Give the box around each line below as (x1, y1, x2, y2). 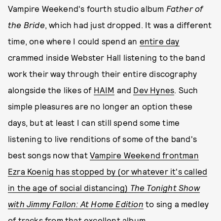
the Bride (8, 20, 45, 30)
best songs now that (8, 150, 90, 160)
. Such (174, 85, 198, 95)
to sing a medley (143, 199, 209, 209)
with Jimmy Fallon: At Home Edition (8, 199, 144, 209)
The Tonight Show (130, 183, 200, 192)
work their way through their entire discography (8, 69, 197, 78)
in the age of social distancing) (8, 183, 130, 192)
